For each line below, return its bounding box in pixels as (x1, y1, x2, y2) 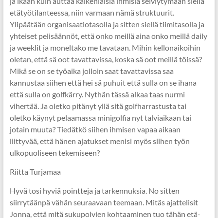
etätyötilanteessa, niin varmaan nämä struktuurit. (9, 8, 174, 17)
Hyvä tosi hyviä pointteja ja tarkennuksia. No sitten (9, 186, 180, 195)
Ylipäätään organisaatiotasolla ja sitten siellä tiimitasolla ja (9, 19, 204, 29)
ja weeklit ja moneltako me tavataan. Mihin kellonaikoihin (9, 43, 200, 52)
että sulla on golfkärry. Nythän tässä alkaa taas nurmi (9, 90, 185, 99)
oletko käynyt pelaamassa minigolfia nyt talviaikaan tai (9, 113, 191, 122)
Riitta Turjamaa (9, 167, 61, 176)
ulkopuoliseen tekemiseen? (9, 148, 100, 157)
